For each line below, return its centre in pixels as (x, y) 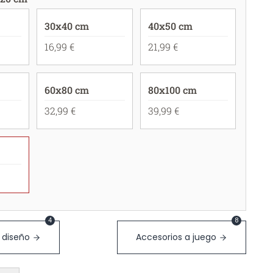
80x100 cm (172, 90)
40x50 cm (170, 26)
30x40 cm (67, 26)
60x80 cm (67, 90)
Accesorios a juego (176, 237)
